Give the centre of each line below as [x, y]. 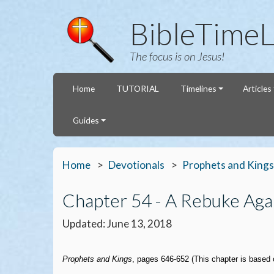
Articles [257, 89]
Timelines [198, 89]
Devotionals [136, 165]
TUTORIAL [137, 89]
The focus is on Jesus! [177, 56]
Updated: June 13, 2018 [117, 223]
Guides [86, 120]
